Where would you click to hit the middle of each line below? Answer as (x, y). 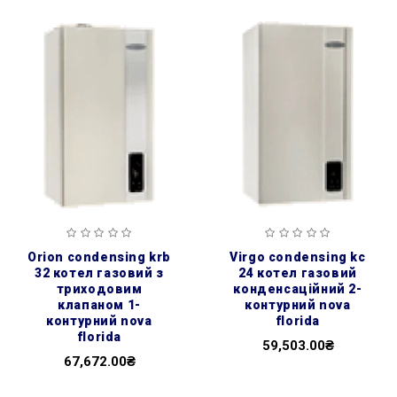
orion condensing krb (32, 257)
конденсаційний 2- (298, 288)
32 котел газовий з (99, 272)
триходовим (99, 288)
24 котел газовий (298, 272)
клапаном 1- (99, 304)
